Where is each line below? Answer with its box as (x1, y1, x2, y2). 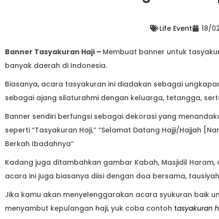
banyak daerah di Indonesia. (5, 60, 109, 70)
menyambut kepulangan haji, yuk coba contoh (5, 203, 174, 213)
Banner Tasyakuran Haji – (5, 46, 103, 57)
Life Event (159, 23, 192, 33)
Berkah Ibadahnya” (5, 138, 74, 149)
